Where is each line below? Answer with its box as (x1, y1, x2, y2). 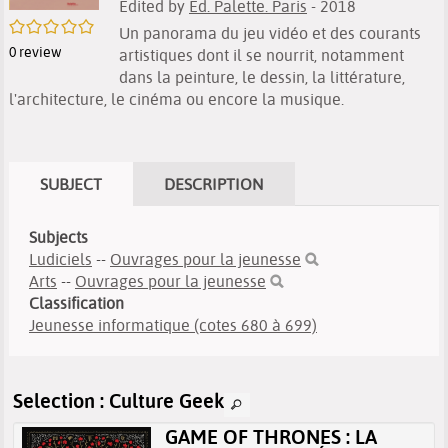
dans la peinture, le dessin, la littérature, (119, 67, 405, 87)
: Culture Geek (95, 388, 224, 413)
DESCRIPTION (164, 174, 264, 194)
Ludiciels (29, 249, 92, 269)
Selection (13, 388, 95, 413)
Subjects (29, 227, 88, 247)
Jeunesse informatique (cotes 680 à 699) (29, 315, 317, 335)
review (19, 43, 61, 62)
